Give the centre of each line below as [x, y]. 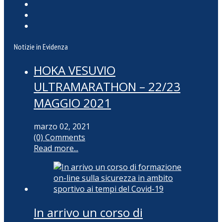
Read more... [56, 148]
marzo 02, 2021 [62, 127]
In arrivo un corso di [88, 213]
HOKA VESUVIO [75, 70]
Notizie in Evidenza [41, 47]
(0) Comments [59, 138]
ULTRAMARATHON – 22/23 [107, 87]
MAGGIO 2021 [72, 103]
